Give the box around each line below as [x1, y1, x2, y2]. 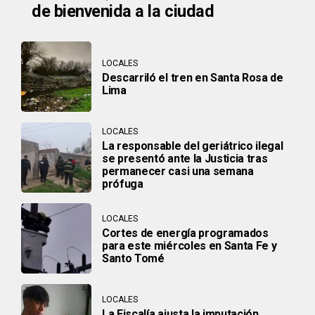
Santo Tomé [102, 251, 165, 265]
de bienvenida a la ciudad [32, 1, 214, 22]
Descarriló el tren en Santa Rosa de [102, 70, 283, 84]
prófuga [102, 176, 143, 191]
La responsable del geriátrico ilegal [102, 139, 283, 153]
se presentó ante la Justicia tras [102, 151, 268, 165]
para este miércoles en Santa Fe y [102, 238, 277, 252]
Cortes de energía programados [102, 226, 269, 240]
